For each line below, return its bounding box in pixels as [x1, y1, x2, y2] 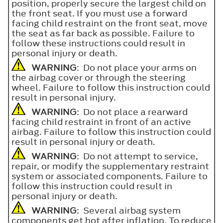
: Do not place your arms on [77, 61, 197, 74]
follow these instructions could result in [11, 37, 185, 49]
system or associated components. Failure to [11, 170, 208, 182]
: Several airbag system [77, 204, 181, 217]
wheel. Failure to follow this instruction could [11, 81, 210, 94]
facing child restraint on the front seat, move [11, 17, 208, 29]
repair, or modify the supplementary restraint [11, 160, 209, 172]
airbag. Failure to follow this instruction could [11, 125, 211, 138]
